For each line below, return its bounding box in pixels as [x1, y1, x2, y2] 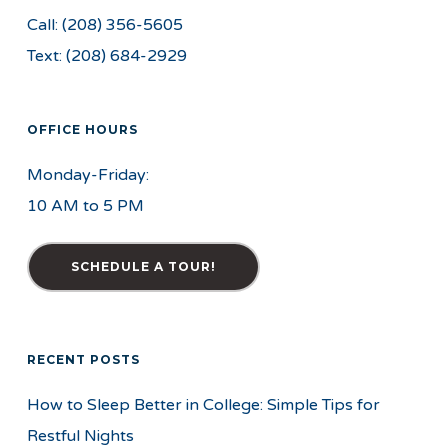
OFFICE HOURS [26, 122, 138, 137]
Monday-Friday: [26, 165, 149, 185]
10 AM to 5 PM [26, 196, 144, 216]
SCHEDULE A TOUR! [70, 259, 216, 274]
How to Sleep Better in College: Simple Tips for [26, 395, 380, 415]
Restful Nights [26, 426, 134, 446]
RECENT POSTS [26, 352, 140, 367]
